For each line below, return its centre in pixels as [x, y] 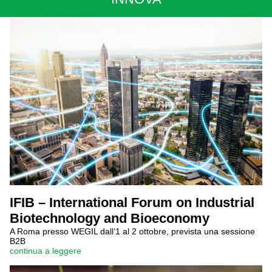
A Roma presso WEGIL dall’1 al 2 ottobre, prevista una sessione [132, 231]
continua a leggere [46, 251]
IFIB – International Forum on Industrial [132, 202]
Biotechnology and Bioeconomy [110, 218]
